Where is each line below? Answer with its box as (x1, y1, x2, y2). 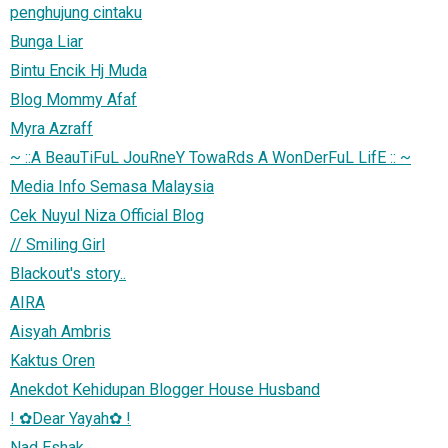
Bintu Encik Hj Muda (10, 60, 147, 80)
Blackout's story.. (10, 263, 126, 283)
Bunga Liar (10, 31, 83, 51)
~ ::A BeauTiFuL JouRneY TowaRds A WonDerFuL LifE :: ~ (10, 147, 411, 167)
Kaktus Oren (10, 350, 95, 370)
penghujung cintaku (10, 2, 142, 22)
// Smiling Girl (10, 234, 105, 254)
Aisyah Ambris (10, 321, 111, 341)
